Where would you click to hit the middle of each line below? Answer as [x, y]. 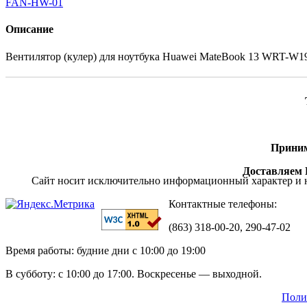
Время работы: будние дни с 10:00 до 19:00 [106, 250]
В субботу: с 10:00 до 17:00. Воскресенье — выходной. [134, 273]
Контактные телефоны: [223, 204]
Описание [29, 29]
